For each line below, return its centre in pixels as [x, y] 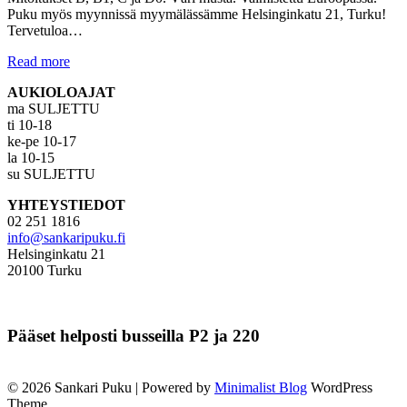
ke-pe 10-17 [42, 141]
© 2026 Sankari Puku [71, 388]
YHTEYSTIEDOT [66, 204]
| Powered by [175, 388]
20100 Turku [45, 270]
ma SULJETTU [54, 108]
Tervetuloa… [45, 30]
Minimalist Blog [261, 388]
